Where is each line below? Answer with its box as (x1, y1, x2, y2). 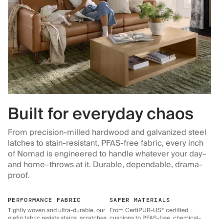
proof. (8, 169, 30, 183)
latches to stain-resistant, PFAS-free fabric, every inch (8, 136, 203, 151)
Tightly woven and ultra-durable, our (8, 205, 105, 216)
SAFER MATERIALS (109, 196, 171, 204)
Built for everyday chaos (8, 100, 194, 129)
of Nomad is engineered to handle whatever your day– (8, 147, 207, 161)
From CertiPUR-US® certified (109, 205, 188, 216)
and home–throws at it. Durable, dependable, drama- (8, 158, 202, 172)
